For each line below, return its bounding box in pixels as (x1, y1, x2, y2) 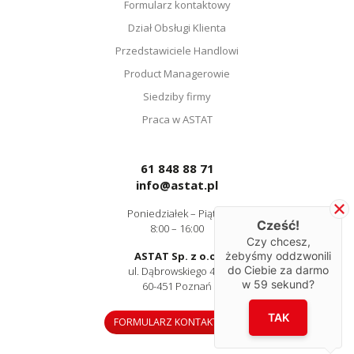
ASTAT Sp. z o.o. (134, 248, 220, 263)
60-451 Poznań (142, 278, 212, 293)
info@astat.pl (136, 176, 218, 193)
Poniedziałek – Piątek (127, 205, 227, 220)
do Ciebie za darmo (228, 262, 329, 277)
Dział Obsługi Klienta (128, 20, 226, 35)
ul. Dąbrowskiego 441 (128, 263, 226, 278)
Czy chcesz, (246, 234, 311, 248)
